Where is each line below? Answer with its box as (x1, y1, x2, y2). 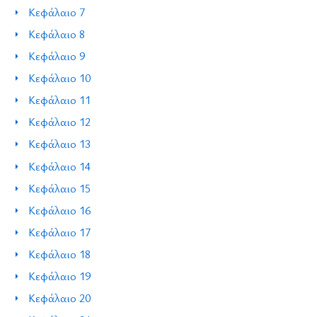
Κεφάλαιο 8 (28, 26, 86, 42)
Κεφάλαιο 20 (28, 289, 91, 306)
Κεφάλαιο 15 (28, 180, 91, 196)
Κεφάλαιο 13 (28, 136, 91, 152)
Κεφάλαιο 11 (28, 92, 91, 108)
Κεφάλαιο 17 (28, 224, 91, 240)
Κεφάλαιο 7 (28, 4, 86, 21)
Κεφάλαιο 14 (28, 158, 91, 174)
